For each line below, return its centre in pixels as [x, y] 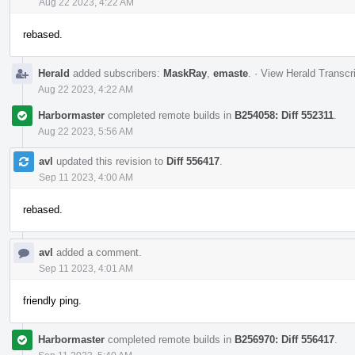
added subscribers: [116, 73]
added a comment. [97, 252]
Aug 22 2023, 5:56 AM [86, 131]
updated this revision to [110, 161]
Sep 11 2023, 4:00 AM [86, 177]
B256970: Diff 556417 [284, 339]
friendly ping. [52, 300]
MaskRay [185, 73]
